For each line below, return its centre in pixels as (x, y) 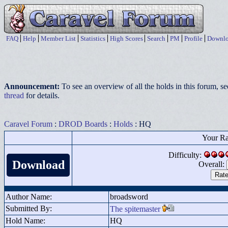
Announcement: (33, 86)
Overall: (212, 164)
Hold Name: (25, 221)
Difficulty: (186, 155)
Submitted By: (29, 208)
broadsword (129, 197)
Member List (58, 38)
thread (14, 95)
